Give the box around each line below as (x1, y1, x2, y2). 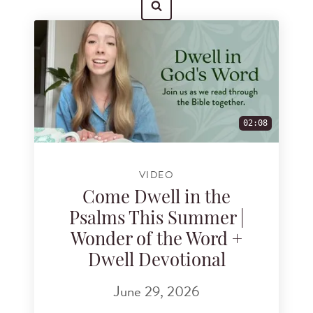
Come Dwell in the (82, 190, 231, 208)
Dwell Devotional (87, 253, 226, 271)
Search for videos (45, 26, 133, 45)
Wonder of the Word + (71, 232, 242, 250)
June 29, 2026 (114, 279, 199, 303)
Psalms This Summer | (68, 211, 245, 229)
